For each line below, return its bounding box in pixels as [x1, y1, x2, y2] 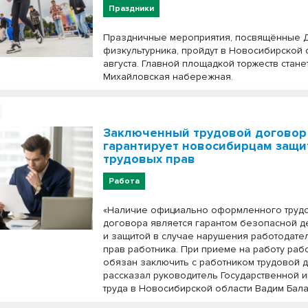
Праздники [109, 3, 155, 14]
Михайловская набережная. [103, 71, 234, 82]
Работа [109, 176, 140, 186]
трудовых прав [103, 151, 196, 166]
